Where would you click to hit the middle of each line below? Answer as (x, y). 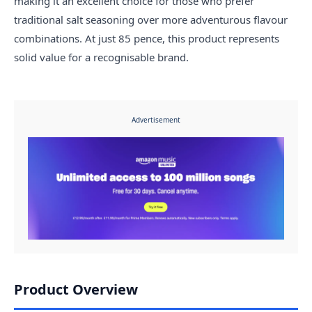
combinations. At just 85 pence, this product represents (147, 38)
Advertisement (156, 120)
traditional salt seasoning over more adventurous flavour (151, 19)
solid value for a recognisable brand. (101, 57)
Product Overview (76, 290)
